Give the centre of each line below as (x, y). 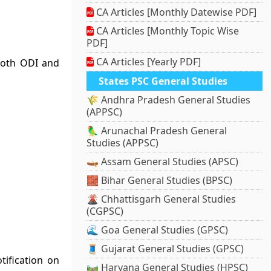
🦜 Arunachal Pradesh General (157, 131)
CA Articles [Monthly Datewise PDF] (175, 12)
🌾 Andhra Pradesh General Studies (169, 100)
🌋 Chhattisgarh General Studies (162, 199)
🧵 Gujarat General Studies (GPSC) (165, 249)
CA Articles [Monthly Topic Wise (167, 31)
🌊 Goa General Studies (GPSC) (158, 230)
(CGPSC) (105, 211)
